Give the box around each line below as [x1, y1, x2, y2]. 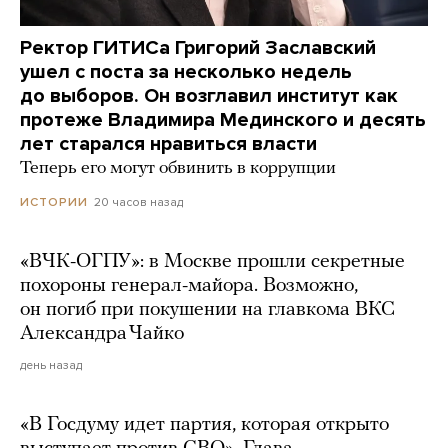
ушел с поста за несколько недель [20, 59, 352, 84]
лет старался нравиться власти [20, 131, 317, 156]
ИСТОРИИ [20, 194, 88, 209]
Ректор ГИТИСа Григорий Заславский [20, 35, 376, 60]
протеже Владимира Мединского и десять [20, 107, 426, 132]
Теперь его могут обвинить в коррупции [20, 158, 336, 178]
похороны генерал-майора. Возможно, [20, 275, 358, 296]
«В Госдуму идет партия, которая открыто [20, 414, 389, 435]
